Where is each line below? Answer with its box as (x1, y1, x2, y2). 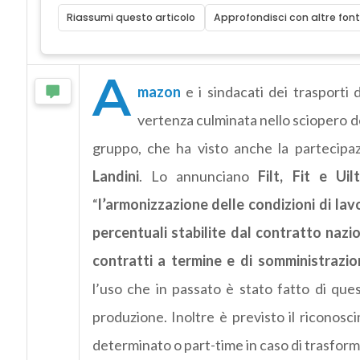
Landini (92, 167, 139, 186)
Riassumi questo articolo (67, 10, 196, 25)
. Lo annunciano (138, 167, 259, 186)
